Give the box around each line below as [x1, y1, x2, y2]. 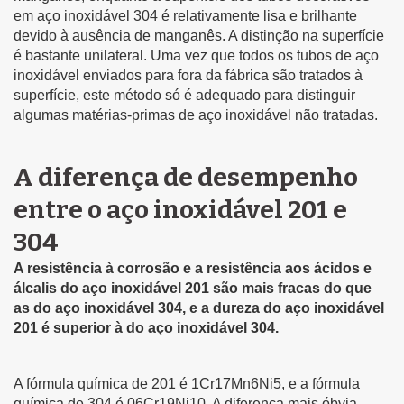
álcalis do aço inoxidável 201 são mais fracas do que [14, 280, 372, 296]
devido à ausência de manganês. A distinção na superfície [14, 27, 384, 43]
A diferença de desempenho [14, 161, 358, 192]
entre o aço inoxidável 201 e [14, 194, 347, 225]
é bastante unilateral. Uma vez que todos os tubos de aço [14, 47, 379, 63]
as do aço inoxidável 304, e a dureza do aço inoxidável [14, 299, 384, 316]
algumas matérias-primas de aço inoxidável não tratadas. [14, 106, 378, 123]
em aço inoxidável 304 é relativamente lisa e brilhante [14, 7, 357, 23]
